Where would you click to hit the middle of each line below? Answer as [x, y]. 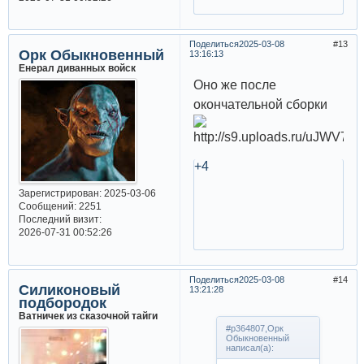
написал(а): [250, 347]
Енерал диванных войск [77, 67]
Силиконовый [69, 290]
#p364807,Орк [255, 328]
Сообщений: [47, 206]
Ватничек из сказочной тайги [88, 316]
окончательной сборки [260, 104]
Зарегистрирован [58, 193]
